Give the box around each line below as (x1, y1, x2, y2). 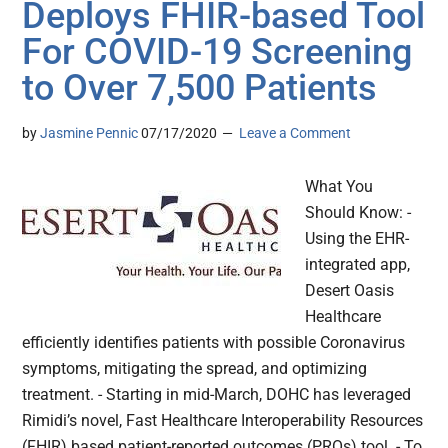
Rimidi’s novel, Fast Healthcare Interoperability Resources (22, 411, 424, 431)
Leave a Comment (239, 125, 352, 142)
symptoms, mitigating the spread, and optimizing (22, 359, 368, 379)
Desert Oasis (305, 281, 395, 301)
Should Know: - (305, 203, 412, 223)
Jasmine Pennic (40, 125, 139, 142)
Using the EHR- (305, 229, 410, 249)
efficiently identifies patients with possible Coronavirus (22, 333, 406, 353)
